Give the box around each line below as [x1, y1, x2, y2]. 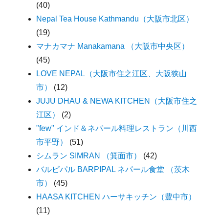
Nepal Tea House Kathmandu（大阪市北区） [36, 14, 194, 23]
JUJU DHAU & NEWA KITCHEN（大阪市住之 [36, 96, 197, 105]
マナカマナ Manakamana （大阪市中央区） [36, 42, 190, 50]
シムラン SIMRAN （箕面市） [36, 151, 142, 160]
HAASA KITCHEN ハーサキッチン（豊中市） [36, 192, 197, 201]
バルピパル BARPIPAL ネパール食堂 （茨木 [36, 165, 190, 174]
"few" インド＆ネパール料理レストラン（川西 [36, 124, 197, 132]
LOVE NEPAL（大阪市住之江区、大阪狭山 [36, 69, 187, 78]
